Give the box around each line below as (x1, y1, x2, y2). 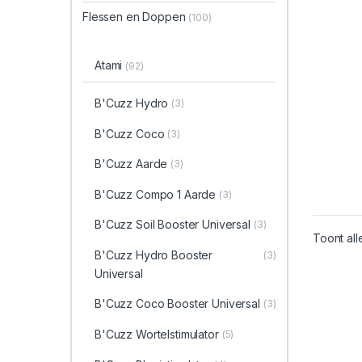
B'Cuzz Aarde (94, 157, 168, 171)
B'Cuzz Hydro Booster (94, 247, 213, 262)
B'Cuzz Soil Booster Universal (94, 217, 250, 232)
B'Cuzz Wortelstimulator (94, 327, 219, 342)
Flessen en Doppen (82, 9, 189, 23)
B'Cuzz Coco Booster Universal (94, 297, 260, 311)
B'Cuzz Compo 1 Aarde (94, 187, 217, 201)
